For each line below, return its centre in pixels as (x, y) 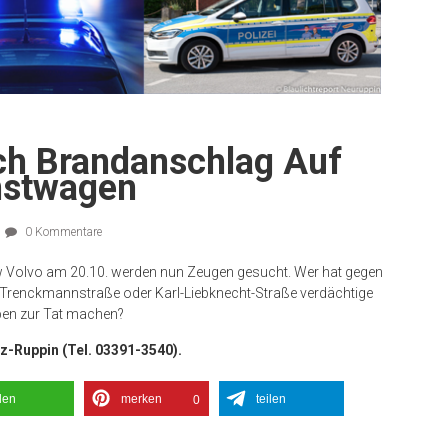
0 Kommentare (62, 231)
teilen (271, 398)
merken (141, 398)
